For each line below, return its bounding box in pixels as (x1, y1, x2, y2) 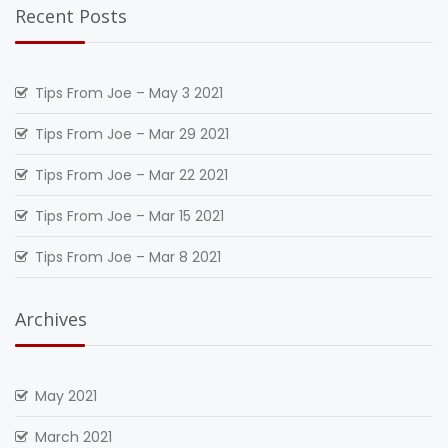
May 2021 (35, 386, 97, 406)
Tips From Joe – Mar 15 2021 (35, 206, 224, 226)
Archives (15, 307, 87, 331)
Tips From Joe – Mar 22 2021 (35, 165, 228, 185)
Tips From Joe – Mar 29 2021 (35, 124, 229, 144)
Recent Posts (15, 4, 127, 28)
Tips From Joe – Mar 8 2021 (35, 247, 221, 267)
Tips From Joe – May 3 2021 (35, 83, 223, 103)
